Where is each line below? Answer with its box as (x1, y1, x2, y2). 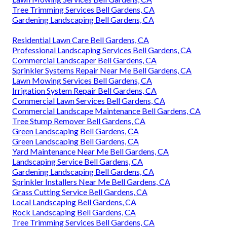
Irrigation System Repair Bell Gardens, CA (12, 86, 157, 96)
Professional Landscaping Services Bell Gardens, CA (12, 45, 192, 55)
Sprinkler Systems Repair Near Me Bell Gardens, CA (12, 65, 192, 75)
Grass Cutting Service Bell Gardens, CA (12, 187, 147, 197)
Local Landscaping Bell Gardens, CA (12, 197, 136, 207)
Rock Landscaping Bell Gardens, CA (12, 207, 136, 217)
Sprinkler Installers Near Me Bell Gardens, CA (12, 177, 170, 187)
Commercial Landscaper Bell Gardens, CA (12, 55, 157, 65)
